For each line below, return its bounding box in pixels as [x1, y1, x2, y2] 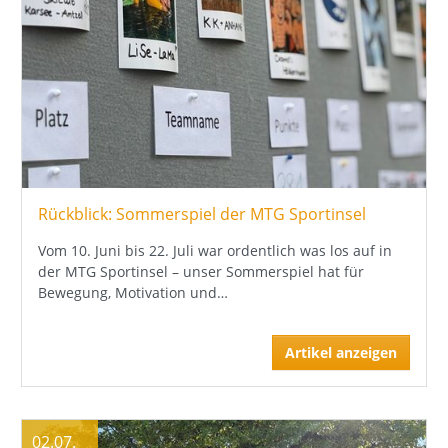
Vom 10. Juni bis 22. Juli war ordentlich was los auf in [38, 241, 392, 261]
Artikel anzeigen [285, 343, 397, 363]
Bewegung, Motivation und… [38, 283, 228, 303]
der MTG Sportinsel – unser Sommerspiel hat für [38, 262, 364, 282]
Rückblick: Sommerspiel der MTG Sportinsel [38, 203, 366, 226]
